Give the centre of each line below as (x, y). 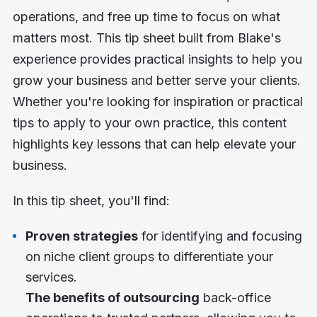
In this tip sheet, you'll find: (91, 201)
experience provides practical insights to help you (157, 59)
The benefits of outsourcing (112, 298)
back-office (235, 298)
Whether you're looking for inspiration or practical (157, 102)
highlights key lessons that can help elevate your (154, 144)
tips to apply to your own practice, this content (149, 123)
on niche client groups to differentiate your (149, 257)
